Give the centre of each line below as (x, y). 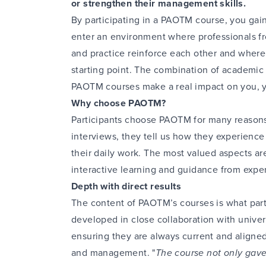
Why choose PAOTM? (119, 103)
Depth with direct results (126, 186)
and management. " (113, 253)
